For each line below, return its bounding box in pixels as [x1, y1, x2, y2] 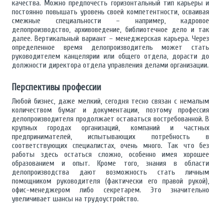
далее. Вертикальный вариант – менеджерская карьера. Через [12, 34, 209, 43]
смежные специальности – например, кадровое [12, 16, 209, 25]
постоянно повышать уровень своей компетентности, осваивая [12, 7, 209, 16]
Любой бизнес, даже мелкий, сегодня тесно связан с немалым [12, 97, 209, 106]
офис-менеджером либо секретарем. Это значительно [12, 185, 209, 194]
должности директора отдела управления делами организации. [12, 61, 209, 70]
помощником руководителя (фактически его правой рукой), [12, 177, 209, 185]
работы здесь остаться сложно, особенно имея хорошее [12, 150, 209, 159]
